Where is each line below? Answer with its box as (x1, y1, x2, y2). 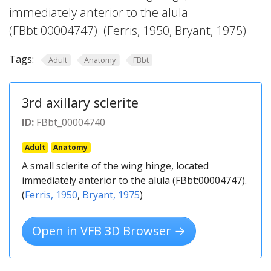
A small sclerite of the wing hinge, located (22, 158, 209, 172)
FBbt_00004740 (34, 115, 105, 129)
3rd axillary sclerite (22, 93, 139, 111)
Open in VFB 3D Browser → (32, 222, 186, 239)
